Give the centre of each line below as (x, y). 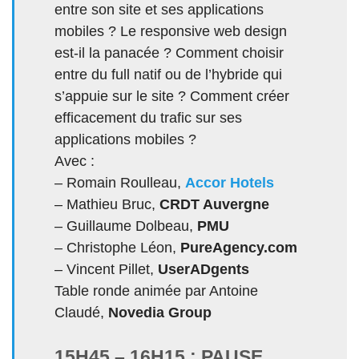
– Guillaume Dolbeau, (126, 226)
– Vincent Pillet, (106, 269)
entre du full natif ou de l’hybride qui (168, 74)
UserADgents (204, 269)
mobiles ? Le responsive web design (171, 31)
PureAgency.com (239, 247)
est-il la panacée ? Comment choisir (169, 52)
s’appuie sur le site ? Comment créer (172, 96)
